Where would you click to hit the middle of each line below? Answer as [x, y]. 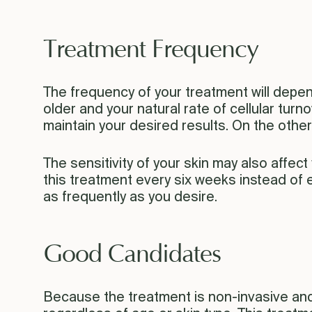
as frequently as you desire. [130, 197]
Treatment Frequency [151, 49]
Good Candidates [132, 254]
